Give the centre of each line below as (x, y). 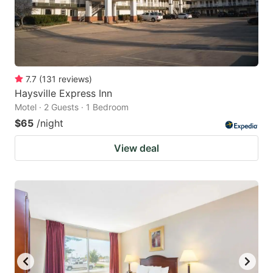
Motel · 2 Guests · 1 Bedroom (72, 107)
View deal (136, 148)
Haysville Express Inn (63, 93)
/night (50, 123)
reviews (74, 79)
